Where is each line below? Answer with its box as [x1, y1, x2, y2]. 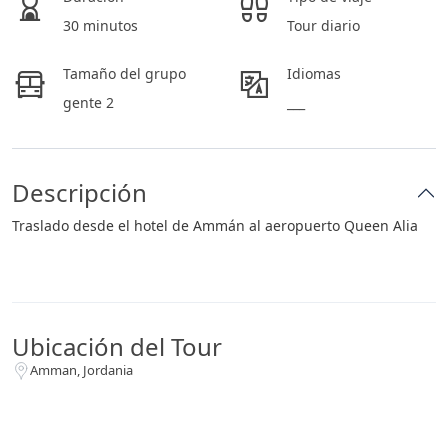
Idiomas [287, 64, 341, 83]
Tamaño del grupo [63, 64, 186, 83]
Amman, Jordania [30, 361, 133, 379]
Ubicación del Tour [12, 330, 222, 363]
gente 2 [63, 93, 114, 112]
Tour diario [287, 16, 360, 35]
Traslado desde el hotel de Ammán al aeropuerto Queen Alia [12, 216, 418, 235]
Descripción [12, 176, 147, 209]
